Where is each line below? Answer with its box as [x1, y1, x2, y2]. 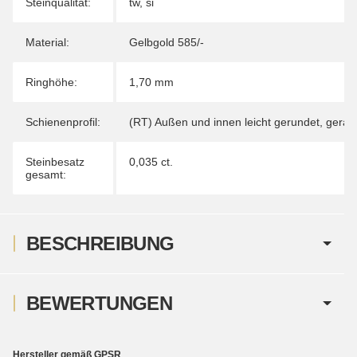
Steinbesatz [25, 155, 84, 168]
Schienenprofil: [25, 115, 100, 128]
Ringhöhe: [25, 75, 77, 88]
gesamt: [25, 167, 66, 181]
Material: [25, 35, 69, 49]
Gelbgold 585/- [129, 35, 204, 49]
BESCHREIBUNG [26, 232, 175, 254]
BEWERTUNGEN [26, 292, 172, 314]
